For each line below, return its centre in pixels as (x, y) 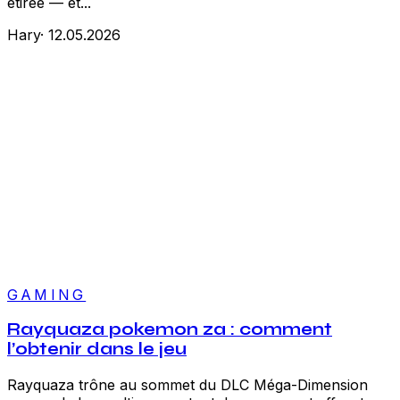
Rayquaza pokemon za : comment (170, 330)
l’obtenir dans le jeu (97, 350)
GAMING (47, 294)
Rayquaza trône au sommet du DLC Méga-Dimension (187, 385)
